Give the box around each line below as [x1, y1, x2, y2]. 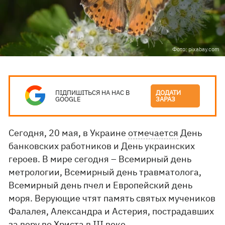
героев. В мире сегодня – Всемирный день [9, 153, 192, 165]
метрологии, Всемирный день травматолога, [9, 166, 202, 178]
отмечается [128, 127, 179, 139]
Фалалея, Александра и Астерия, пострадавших [9, 205, 214, 217]
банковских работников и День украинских [9, 140, 195, 152]
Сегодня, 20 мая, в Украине [9, 127, 129, 139]
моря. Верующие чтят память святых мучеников [9, 192, 216, 204]
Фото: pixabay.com [172, 46, 219, 53]
